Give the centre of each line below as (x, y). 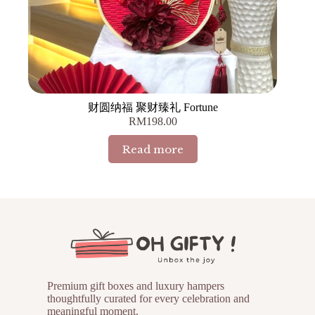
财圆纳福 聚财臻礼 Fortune (153, 108)
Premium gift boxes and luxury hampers (135, 286)
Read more (153, 149)
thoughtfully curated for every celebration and (148, 299)
